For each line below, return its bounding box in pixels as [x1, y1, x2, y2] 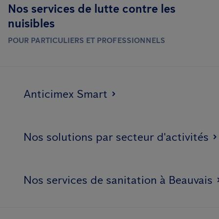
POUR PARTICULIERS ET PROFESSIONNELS [8, 36, 165, 45]
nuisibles [8, 16, 55, 30]
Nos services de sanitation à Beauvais [23, 173, 213, 187]
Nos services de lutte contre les [8, 1, 175, 16]
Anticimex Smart [23, 87, 108, 101]
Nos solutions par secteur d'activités [23, 130, 209, 144]
